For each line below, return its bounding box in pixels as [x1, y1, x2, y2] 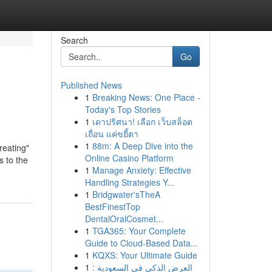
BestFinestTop [84, 200, 140, 212]
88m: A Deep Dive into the [92, 140, 193, 152]
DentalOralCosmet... [84, 212, 163, 225]
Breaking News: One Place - [92, 91, 200, 103]
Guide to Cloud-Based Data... [84, 237, 198, 249]
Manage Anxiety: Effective [92, 164, 191, 176]
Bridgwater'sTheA [92, 188, 160, 200]
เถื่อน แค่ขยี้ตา [84, 127, 138, 140]
